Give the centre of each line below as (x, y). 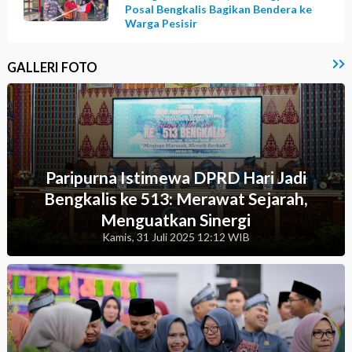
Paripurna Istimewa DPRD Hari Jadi (176, 177)
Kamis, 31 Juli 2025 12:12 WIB (176, 236)
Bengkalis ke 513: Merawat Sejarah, (176, 198)
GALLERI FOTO (52, 67)
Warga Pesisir (161, 23)
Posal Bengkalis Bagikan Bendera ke (219, 9)
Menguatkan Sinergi (176, 219)
